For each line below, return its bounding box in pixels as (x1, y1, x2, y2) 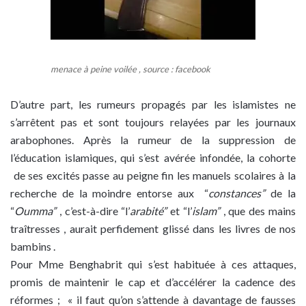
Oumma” (14, 204, 56, 217)
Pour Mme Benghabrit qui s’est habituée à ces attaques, (10, 258, 296, 270)
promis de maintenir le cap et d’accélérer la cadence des (10, 275, 296, 288)
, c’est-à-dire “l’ (56, 204, 130, 217)
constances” (208, 186, 271, 199)
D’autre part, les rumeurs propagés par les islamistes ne (10, 98, 296, 111)
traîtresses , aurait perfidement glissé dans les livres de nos (10, 222, 296, 235)
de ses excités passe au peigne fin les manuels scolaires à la (10, 169, 296, 182)
